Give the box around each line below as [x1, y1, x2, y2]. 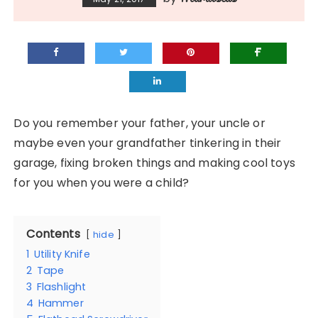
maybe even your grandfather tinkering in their [13, 134, 282, 151]
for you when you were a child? [13, 174, 189, 191]
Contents [26, 225, 80, 242]
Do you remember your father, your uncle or [13, 114, 265, 131]
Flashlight [36, 279, 87, 294]
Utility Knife [33, 246, 90, 261]
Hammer [38, 295, 84, 310]
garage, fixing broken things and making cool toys [13, 154, 295, 171]
